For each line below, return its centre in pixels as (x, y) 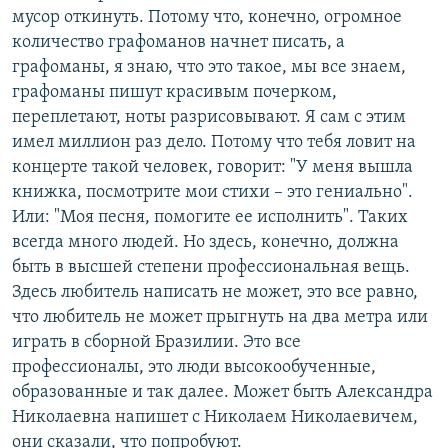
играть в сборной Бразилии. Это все (156, 343)
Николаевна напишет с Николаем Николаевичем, (215, 418)
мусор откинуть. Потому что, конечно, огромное (207, 18)
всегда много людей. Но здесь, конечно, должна (205, 243)
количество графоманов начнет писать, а (178, 43)
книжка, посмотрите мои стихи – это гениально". (212, 193)
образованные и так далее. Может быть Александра (222, 393)
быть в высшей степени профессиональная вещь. (211, 268)
